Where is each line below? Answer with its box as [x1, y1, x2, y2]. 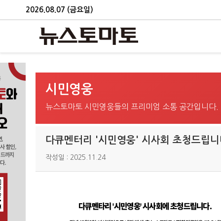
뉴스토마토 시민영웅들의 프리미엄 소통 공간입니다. [45, 103, 219, 110]
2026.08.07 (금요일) [26, 5, 93, 13]
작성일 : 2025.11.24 [45, 154, 106, 161]
